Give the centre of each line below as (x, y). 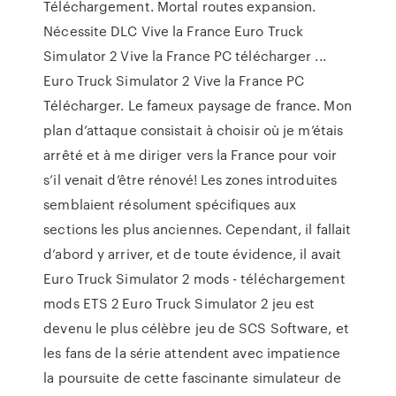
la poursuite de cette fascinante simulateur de (192, 377)
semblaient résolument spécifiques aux (170, 204)
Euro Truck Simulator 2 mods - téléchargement (194, 278)
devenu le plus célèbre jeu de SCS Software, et (196, 328)
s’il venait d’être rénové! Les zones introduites (190, 179)
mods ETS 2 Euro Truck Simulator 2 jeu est (179, 303)
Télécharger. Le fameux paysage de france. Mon (198, 105)
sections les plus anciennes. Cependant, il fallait (198, 229)
